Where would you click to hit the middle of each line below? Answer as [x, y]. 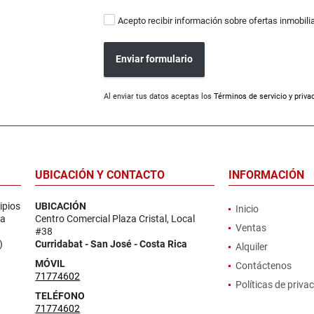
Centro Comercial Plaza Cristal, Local [115, 218]
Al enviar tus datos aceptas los [159, 96]
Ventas [251, 227]
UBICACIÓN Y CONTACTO [100, 175]
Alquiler [251, 246]
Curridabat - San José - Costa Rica [111, 244]
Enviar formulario [155, 59]
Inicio [247, 209]
